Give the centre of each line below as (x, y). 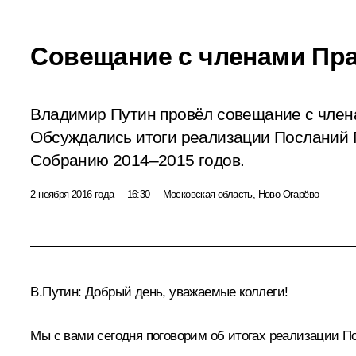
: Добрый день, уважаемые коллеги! (183, 292)
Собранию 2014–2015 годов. (137, 160)
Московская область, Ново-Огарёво (241, 194)
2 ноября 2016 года (72, 194)
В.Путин (54, 292)
